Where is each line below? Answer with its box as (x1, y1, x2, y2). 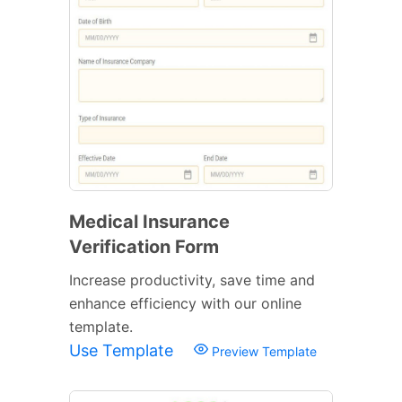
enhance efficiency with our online (69, 293, 301, 312)
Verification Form (69, 235, 219, 258)
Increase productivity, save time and (69, 270, 315, 289)
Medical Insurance (69, 210, 230, 232)
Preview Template (208, 343, 317, 359)
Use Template (69, 340, 178, 360)
